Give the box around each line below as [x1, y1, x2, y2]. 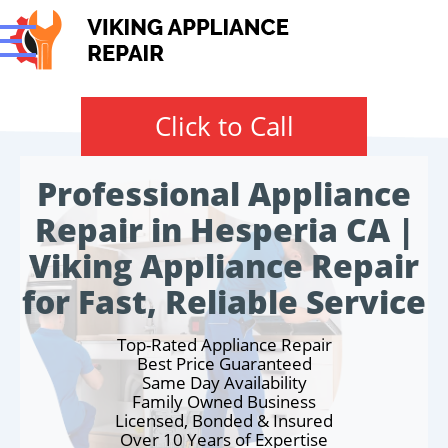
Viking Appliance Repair [29, 244, 419, 287]
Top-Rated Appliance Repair [116, 333, 332, 356]
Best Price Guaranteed [136, 352, 312, 375]
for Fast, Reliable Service [22, 280, 426, 323]
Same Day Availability [141, 371, 307, 394]
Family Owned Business [132, 390, 316, 413]
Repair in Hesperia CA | [34, 208, 414, 251]
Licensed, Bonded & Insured [115, 409, 333, 432]
